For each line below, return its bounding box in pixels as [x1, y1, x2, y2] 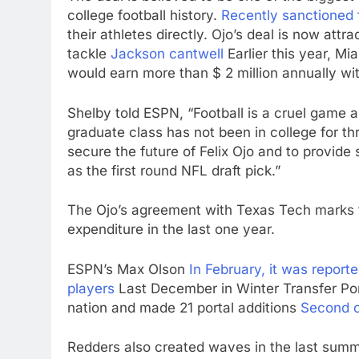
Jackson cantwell [111, 46, 224, 63]
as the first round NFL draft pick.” [67, 162, 280, 179]
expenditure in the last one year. [67, 221, 275, 238]
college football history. [67, 7, 221, 24]
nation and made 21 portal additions [67, 299, 301, 316]
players [67, 280, 115, 296]
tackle [67, 46, 111, 63]
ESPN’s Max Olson [67, 260, 189, 277]
